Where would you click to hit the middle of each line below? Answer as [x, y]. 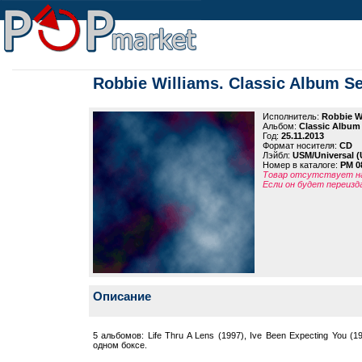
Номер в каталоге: [301, 165]
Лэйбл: [278, 155]
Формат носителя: [301, 145]
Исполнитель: [292, 116]
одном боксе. [120, 345]
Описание [122, 296]
